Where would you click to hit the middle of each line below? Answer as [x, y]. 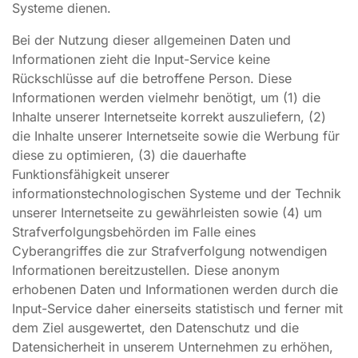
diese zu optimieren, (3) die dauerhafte [129, 155]
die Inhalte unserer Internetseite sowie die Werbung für [176, 136]
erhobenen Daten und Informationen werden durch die [175, 289]
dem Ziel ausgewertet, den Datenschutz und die [155, 328]
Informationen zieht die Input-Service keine [141, 59]
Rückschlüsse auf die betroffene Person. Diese [152, 78]
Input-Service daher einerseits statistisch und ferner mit [177, 308]
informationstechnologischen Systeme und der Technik [177, 193]
